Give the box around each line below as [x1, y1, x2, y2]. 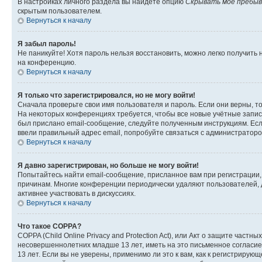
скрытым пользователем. [18, 7, 102, 15]
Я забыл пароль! [18, 40, 76, 48]
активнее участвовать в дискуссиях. [18, 189, 136, 198]
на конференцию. [18, 58, 76, 67]
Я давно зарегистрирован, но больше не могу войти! [18, 161, 199, 170]
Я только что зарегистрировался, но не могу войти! [18, 91, 195, 99]
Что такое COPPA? [18, 222, 81, 230]
